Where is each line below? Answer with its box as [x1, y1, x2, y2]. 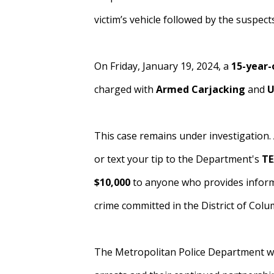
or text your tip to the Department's [94, 152, 262, 166]
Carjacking [191, 83, 246, 96]
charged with [94, 83, 157, 96]
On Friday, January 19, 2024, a [94, 59, 232, 73]
